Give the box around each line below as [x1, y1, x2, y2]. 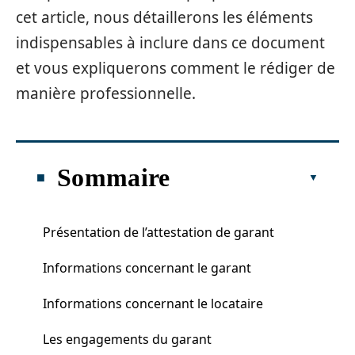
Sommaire [57, 162, 170, 192]
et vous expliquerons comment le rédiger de [16, 58, 335, 78]
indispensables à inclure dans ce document [16, 32, 325, 53]
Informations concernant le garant [43, 258, 251, 277]
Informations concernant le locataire [43, 294, 263, 312]
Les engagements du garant [43, 330, 212, 348]
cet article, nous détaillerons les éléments [16, 7, 313, 28]
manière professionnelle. [16, 83, 196, 104]
